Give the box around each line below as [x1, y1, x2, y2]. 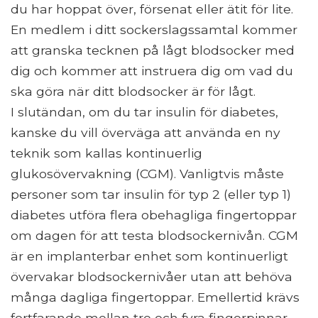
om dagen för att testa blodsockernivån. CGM [11, 227, 298, 243]
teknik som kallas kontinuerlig [11, 145, 202, 160]
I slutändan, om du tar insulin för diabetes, [11, 104, 278, 119]
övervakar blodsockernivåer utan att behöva [11, 268, 292, 284]
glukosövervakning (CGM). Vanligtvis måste [11, 165, 284, 181]
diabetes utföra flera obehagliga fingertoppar [11, 207, 297, 222]
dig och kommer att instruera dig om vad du [11, 62, 293, 78]
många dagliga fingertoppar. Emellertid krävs [11, 289, 300, 305]
